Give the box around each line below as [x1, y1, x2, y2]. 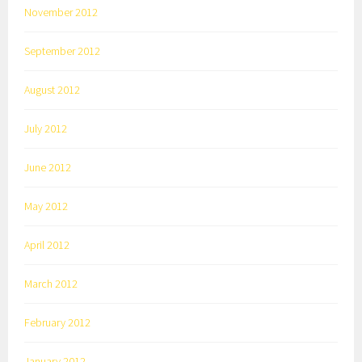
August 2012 [24, 82, 81, 98]
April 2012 [24, 237, 70, 252]
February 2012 [24, 314, 91, 330]
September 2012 [24, 44, 101, 59]
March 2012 [24, 276, 78, 291]
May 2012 [24, 198, 69, 213]
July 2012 [24, 121, 68, 136]
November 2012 [24, 5, 99, 20]
